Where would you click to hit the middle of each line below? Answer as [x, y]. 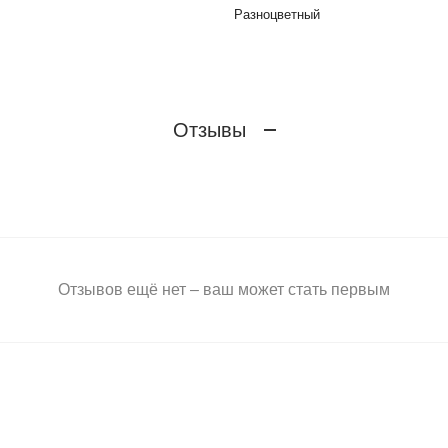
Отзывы [209, 129]
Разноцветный [277, 15]
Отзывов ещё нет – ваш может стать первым [224, 290]
